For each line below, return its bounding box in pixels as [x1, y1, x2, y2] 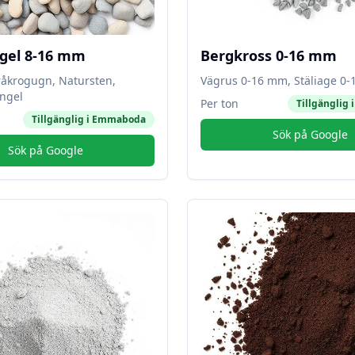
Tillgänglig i [32, 113, 92, 126]
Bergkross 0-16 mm [200, 46, 337, 65]
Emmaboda [92, 113, 146, 126]
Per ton [200, 96, 239, 111]
